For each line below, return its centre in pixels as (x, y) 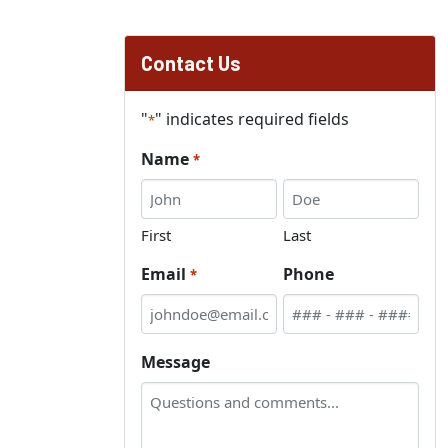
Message (175, 362)
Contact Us (191, 63)
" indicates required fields (252, 119)
